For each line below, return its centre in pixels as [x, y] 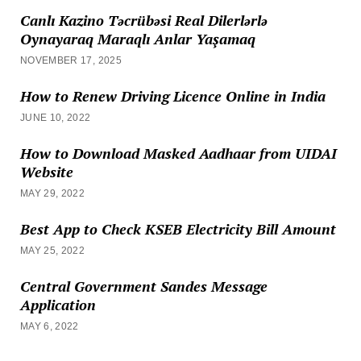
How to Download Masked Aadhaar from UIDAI [178, 153]
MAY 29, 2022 [52, 193]
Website [46, 171]
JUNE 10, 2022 [55, 117]
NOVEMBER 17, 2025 [71, 60]
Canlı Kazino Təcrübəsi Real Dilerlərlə [143, 20]
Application [58, 304]
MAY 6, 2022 [49, 326]
